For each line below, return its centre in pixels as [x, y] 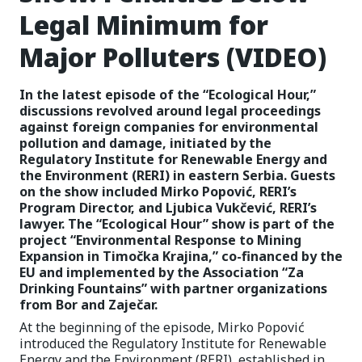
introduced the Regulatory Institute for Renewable [173, 343]
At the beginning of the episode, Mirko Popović [162, 327]
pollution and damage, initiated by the [145, 143]
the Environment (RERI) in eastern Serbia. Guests [177, 175]
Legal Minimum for [144, 25]
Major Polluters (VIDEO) [173, 57]
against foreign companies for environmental [169, 127]
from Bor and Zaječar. [88, 305]
